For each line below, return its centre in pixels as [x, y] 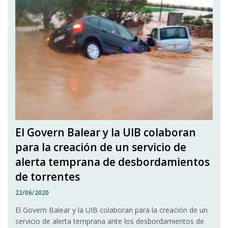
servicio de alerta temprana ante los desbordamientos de [110, 221]
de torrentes [48, 176]
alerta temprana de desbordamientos [112, 162]
